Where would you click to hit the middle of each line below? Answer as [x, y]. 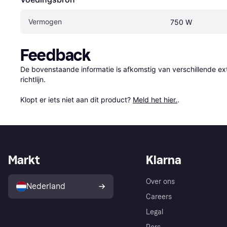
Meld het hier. [155, 99]
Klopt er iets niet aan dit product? [77, 99]
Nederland [46, 186]
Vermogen [45, 21]
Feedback [55, 55]
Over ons [160, 181]
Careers [159, 197]
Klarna [164, 160]
